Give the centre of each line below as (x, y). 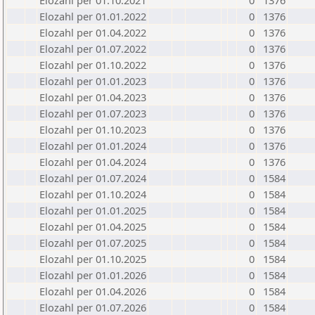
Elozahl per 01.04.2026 (93, 291)
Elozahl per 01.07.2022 (93, 49)
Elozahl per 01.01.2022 (93, 16)
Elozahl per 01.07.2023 (93, 113)
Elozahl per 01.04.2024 (93, 162)
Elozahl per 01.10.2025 (93, 259)
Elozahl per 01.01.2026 (93, 275)
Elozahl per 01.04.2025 (93, 226)
